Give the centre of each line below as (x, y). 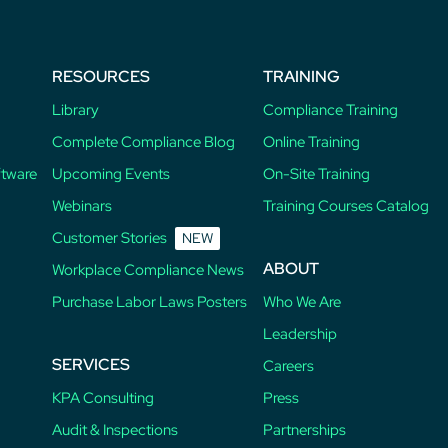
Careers (289, 366)
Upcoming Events (110, 174)
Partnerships (305, 430)
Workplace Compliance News (147, 270)
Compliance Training (331, 110)
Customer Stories (109, 238)
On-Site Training (317, 174)
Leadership (300, 334)
